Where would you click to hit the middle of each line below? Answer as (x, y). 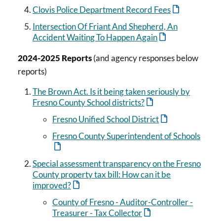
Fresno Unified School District (106, 119)
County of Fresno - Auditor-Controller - (123, 202)
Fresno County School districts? (89, 103)
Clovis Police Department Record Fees (102, 10)
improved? (52, 185)
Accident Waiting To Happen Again (95, 37)
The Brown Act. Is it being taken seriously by (111, 92)
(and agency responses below (145, 58)
